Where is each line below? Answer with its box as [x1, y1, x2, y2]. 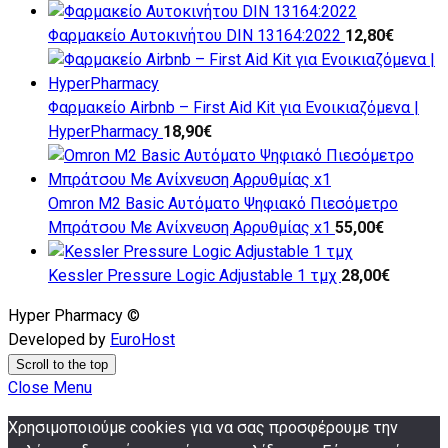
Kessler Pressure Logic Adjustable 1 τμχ [48, 266, 341, 286]
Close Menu [8, 378, 92, 398]
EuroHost [110, 330, 175, 350]
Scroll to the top [16, 357, 108, 373]
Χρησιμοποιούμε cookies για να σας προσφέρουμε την [8, 418, 398, 438]
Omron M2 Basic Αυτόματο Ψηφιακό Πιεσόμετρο [48, 194, 398, 214]
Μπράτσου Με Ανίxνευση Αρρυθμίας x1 [48, 218, 335, 238]
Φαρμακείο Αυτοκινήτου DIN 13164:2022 [48, 26, 345, 46]
